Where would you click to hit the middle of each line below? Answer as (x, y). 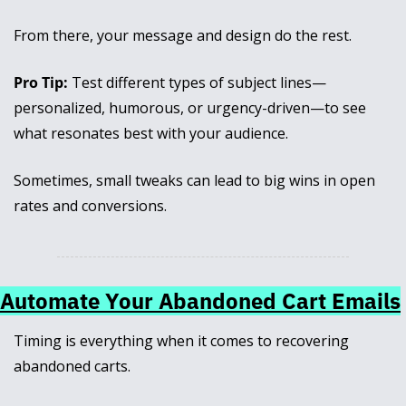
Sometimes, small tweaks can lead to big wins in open (194, 181)
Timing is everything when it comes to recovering (181, 341)
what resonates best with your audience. (153, 134)
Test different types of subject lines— (197, 83)
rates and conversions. (90, 206)
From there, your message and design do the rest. (183, 36)
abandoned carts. (74, 367)
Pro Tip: (41, 83)
